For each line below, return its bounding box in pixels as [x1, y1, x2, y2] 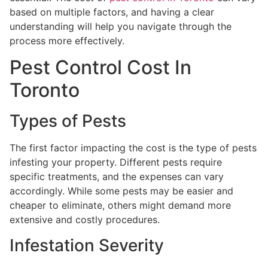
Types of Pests [10, 111, 126, 132]
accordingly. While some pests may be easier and [10, 185, 233, 197]
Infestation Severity [10, 234, 164, 255]
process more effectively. [10, 34, 124, 47]
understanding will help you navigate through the [10, 20, 232, 32]
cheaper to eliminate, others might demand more [10, 199, 231, 212]
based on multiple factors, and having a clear [10, 5, 214, 18]
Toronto [10, 78, 80, 102]
